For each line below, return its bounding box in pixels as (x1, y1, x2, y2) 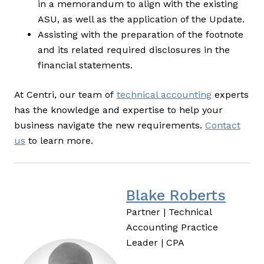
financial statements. (38, 60, 133, 71)
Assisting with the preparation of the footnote (38, 29, 243, 41)
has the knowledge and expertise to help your (14, 104, 223, 116)
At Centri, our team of (14, 89, 117, 101)
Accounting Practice (126, 222, 218, 233)
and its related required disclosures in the (38, 44, 230, 56)
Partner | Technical (126, 206, 212, 218)
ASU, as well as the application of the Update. (38, 14, 245, 25)
